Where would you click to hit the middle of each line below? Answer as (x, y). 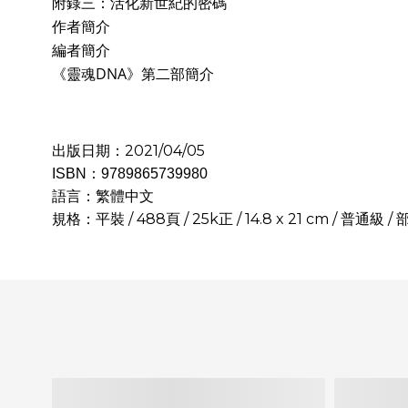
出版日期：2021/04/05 (128, 151)
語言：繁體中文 (103, 196)
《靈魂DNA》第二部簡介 (133, 74)
